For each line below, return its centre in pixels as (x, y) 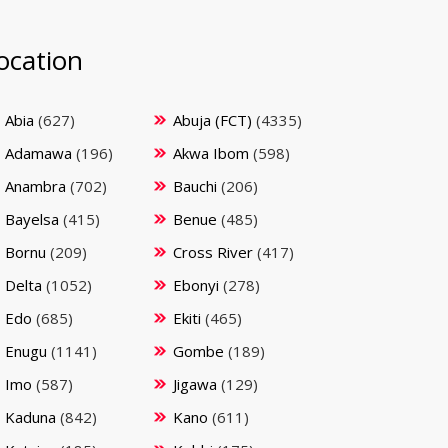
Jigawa (195, 384)
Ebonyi (196, 285)
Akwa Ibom (211, 153)
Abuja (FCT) (212, 120)
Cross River (213, 252)
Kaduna (30, 417)
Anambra (35, 186)
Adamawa (38, 153)
